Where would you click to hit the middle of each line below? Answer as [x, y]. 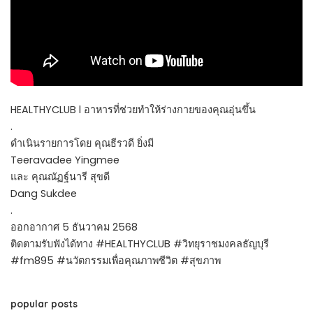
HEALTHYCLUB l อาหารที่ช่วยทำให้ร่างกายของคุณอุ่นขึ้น [133, 109]
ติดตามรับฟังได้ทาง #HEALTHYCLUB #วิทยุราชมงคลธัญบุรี [140, 243]
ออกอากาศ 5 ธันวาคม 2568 [74, 227]
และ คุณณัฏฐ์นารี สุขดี [60, 176]
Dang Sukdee [44, 193]
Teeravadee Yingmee [65, 160]
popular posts [44, 303]
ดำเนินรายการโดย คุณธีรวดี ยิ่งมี [82, 143]
